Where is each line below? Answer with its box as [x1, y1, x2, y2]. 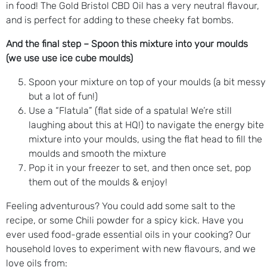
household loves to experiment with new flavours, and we [6, 243, 256, 254]
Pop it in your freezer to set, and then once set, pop [29, 162, 251, 173]
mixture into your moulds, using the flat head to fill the [29, 133, 262, 145]
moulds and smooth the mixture [29, 147, 166, 159]
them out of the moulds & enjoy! [29, 176, 167, 188]
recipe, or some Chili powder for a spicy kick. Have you [6, 214, 243, 226]
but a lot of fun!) [29, 90, 100, 102]
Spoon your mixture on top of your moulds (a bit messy [29, 76, 266, 88]
